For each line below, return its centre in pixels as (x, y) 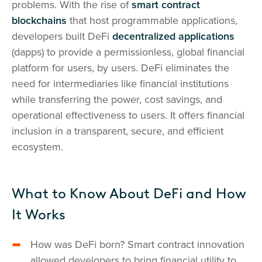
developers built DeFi (62, 36)
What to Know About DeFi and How (129, 193)
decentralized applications (173, 36)
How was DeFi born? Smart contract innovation (137, 244)
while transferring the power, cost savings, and (117, 99)
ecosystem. (37, 147)
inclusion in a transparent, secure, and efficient (118, 131)
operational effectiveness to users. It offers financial (128, 115)
